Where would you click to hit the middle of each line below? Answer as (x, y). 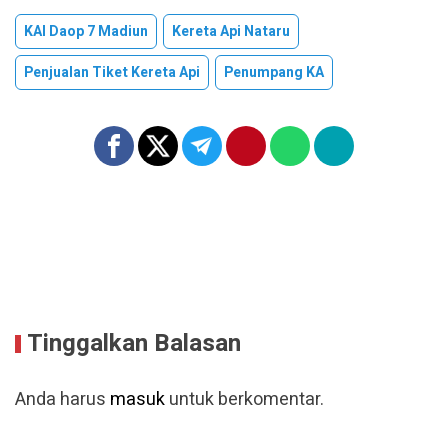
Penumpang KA (274, 72)
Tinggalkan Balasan (134, 343)
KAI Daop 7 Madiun (86, 31)
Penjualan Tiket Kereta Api (112, 72)
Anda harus (62, 399)
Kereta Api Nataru (231, 31)
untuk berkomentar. (244, 399)
